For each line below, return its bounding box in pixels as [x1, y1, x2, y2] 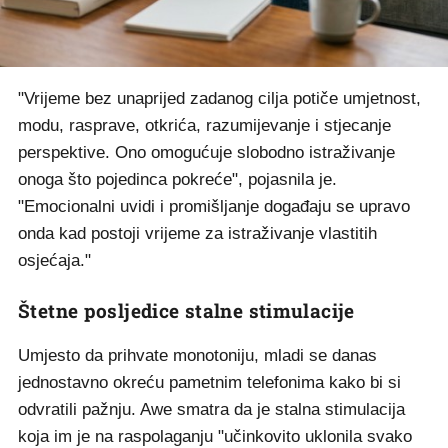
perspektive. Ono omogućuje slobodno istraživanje [18, 143, 395, 162]
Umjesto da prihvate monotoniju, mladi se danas [18, 346, 377, 365]
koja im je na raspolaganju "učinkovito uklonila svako [18, 427, 412, 446]
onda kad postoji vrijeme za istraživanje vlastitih [18, 224, 377, 243]
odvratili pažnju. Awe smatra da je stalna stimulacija [18, 400, 405, 419]
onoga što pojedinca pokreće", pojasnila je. [18, 170, 337, 189]
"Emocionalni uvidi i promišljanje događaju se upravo [18, 197, 410, 216]
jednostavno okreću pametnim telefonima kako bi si [18, 373, 401, 392]
